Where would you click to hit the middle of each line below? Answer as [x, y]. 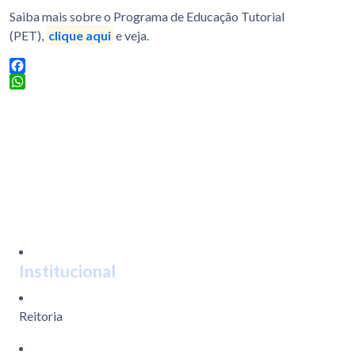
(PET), [28, 36]
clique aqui [80, 36]
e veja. [132, 36]
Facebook [37, 82]
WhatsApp [39, 97]
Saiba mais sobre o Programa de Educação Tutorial [147, 17]
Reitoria [41, 316]
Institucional [67, 271]
